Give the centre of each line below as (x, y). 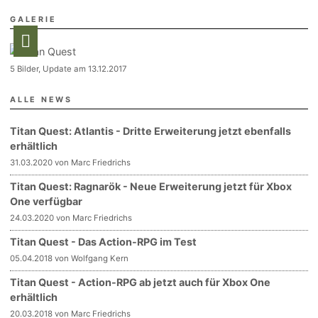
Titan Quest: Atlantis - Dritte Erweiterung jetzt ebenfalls (151, 131)
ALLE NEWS (41, 99)
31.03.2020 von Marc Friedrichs (71, 162)
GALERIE (33, 19)
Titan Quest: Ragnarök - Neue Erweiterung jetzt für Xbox (151, 186)
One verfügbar (46, 201)
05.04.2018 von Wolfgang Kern (70, 258)
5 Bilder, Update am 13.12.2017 (69, 68)
